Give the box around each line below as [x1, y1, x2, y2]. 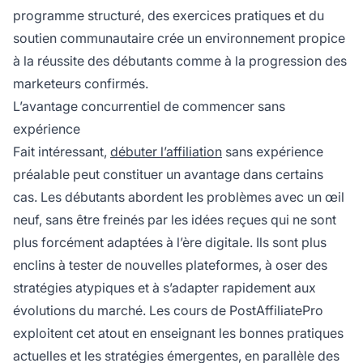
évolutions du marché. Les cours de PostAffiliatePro [13, 302, 323, 319]
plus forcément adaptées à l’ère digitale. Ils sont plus [13, 234, 327, 251]
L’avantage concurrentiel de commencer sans [13, 98, 285, 115]
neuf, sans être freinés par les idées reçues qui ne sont [13, 211, 336, 228]
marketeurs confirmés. [13, 75, 148, 92]
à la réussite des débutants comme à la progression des [13, 53, 347, 70]
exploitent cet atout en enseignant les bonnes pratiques [13, 325, 344, 342]
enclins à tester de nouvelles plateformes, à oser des [13, 257, 327, 274]
